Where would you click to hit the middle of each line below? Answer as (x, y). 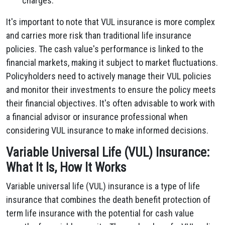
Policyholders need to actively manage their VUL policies (109, 76)
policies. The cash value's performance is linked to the (105, 49)
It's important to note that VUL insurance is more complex (110, 22)
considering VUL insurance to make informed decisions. (107, 130)
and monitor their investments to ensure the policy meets (111, 90)
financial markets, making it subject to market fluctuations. (112, 63)
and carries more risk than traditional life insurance (99, 35)
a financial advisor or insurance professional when (97, 117)
